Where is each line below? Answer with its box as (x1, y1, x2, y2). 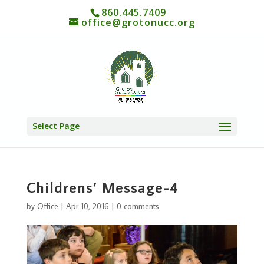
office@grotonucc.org (81, 16, 195, 29)
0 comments (116, 201, 159, 212)
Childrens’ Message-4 (26, 178, 178, 196)
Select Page (32, 120, 80, 131)
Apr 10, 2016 (65, 201, 109, 212)
